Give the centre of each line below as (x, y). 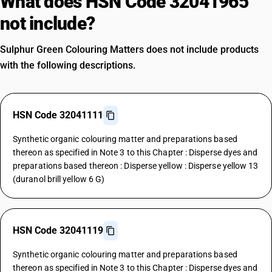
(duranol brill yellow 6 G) (59, 179)
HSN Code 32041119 (58, 230)
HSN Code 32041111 (58, 115)
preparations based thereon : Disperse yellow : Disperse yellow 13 (136, 166)
